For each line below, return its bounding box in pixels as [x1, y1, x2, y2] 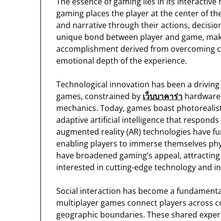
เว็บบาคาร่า [143, 91, 183, 102]
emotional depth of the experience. [56, 55, 187, 67]
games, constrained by [56, 91, 143, 102]
